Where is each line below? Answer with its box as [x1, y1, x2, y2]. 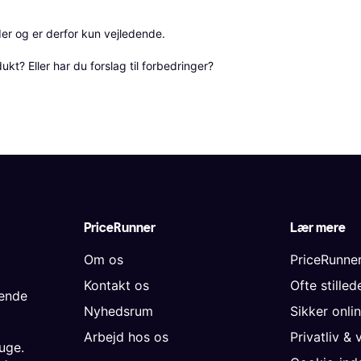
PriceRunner [84, 220, 156, 236]
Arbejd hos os [84, 329, 168, 346]
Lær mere [290, 220, 346, 236]
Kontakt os [84, 277, 149, 294]
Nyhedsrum [84, 303, 153, 320]
